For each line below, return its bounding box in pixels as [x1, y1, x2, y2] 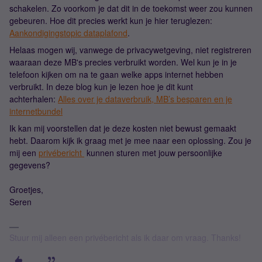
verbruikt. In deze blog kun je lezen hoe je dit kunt [9, 81, 193, 92]
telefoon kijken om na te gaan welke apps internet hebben [9, 68, 223, 80]
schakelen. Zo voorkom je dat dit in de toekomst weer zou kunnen [9, 2, 253, 14]
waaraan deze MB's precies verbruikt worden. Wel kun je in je [9, 56, 237, 68]
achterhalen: [9, 93, 58, 105]
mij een [9, 147, 39, 158]
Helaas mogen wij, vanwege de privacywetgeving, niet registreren [9, 44, 251, 56]
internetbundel [9, 105, 63, 117]
